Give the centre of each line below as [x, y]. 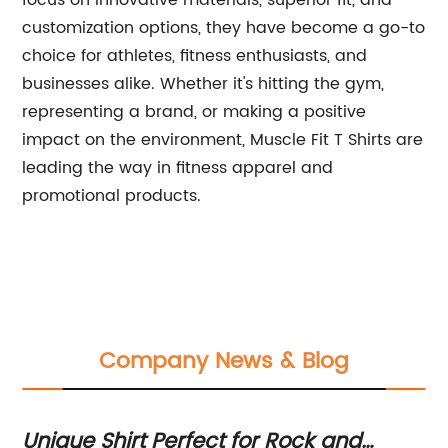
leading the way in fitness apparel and [178, 168]
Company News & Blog [224, 361]
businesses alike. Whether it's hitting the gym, [203, 84]
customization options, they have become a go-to [224, 28]
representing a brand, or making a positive [194, 112]
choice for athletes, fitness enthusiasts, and [195, 56]
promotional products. [112, 196]
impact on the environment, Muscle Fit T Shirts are [223, 140]
